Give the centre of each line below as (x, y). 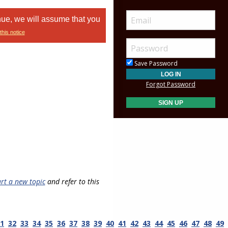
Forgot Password (171, 84)
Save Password (155, 63)
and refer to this (72, 181)
